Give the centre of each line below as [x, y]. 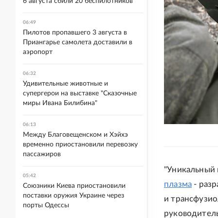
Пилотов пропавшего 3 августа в [75, 33]
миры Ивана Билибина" [60, 103]
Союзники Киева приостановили [74, 186]
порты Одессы [46, 205]
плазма [178, 184]
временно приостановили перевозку [80, 145]
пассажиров [42, 154]
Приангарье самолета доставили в [78, 42]
